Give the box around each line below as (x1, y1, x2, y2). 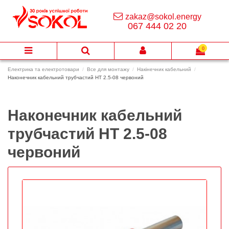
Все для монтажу (87, 66, 130, 73)
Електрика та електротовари (8, 66, 79, 73)
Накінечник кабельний (137, 66, 192, 73)
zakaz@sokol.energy (125, 12, 201, 21)
